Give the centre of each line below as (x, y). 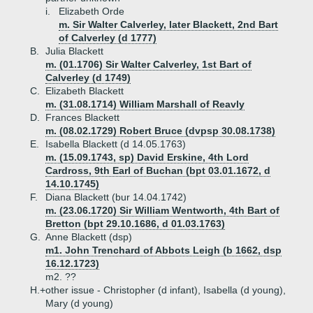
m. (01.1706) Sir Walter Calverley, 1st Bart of (148, 64)
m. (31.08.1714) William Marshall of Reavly (145, 104)
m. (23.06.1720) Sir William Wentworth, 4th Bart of (162, 210)
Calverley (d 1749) (88, 78)
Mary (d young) (79, 303)
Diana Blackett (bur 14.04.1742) (116, 197)
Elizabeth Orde (92, 11)
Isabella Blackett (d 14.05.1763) (116, 144)
